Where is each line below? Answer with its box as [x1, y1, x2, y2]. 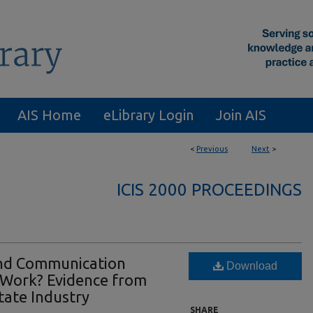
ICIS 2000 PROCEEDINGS [117, 180, 302, 199]
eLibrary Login [103, 107, 194, 123]
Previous [196, 145, 228, 153]
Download [224, 260, 277, 272]
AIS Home [17, 107, 81, 123]
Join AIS [216, 107, 266, 123]
